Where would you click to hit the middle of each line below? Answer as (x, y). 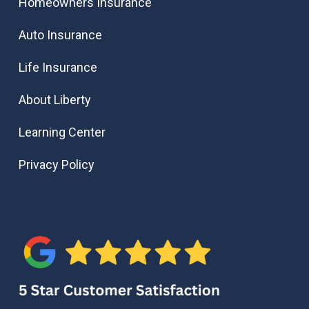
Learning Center (62, 132)
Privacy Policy (56, 165)
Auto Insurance (60, 35)
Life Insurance (58, 68)
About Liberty (54, 100)
